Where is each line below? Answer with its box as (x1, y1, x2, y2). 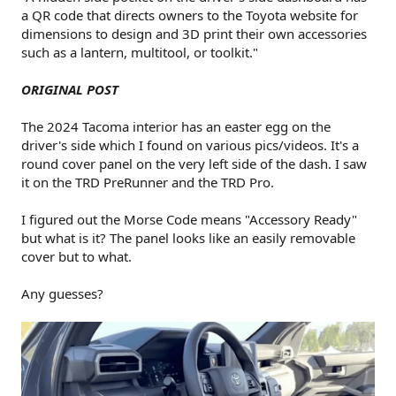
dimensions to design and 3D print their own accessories (21, 25, 367, 42)
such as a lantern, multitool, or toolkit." (21, 43, 258, 61)
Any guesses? (21, 285, 103, 302)
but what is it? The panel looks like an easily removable (21, 229, 355, 247)
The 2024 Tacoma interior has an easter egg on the (21, 118, 331, 135)
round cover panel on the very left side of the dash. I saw (21, 155, 367, 172)
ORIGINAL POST (21, 80, 118, 98)
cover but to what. (21, 247, 132, 265)
